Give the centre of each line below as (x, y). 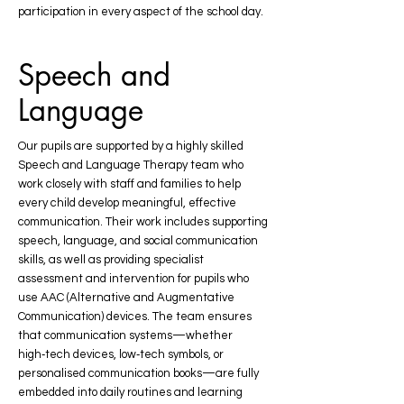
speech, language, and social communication (138, 241)
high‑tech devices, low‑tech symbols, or (121, 354)
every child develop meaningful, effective (127, 203)
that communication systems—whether (125, 335)
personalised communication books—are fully (138, 373)
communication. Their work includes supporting (143, 222)
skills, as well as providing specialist (111, 260)
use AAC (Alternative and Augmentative (126, 298)
